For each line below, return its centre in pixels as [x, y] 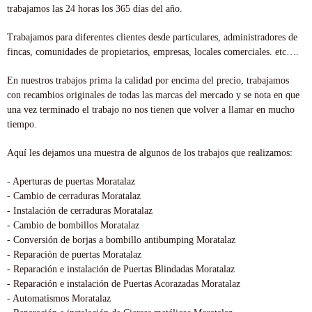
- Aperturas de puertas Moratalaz [71, 181]
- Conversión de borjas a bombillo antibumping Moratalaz [121, 240]
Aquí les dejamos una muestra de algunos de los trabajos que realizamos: [150, 153]
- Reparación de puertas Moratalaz [74, 254]
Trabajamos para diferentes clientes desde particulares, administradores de [152, 37]
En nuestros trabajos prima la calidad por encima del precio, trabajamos [148, 80]
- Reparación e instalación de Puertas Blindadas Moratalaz [121, 269]
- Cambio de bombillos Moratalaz [73, 225]
